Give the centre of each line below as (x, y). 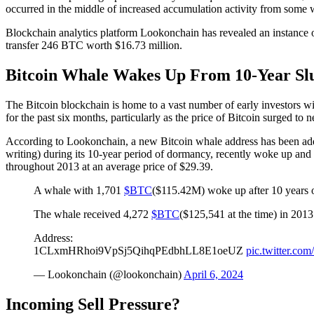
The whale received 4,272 (93, 214)
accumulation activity (210, 8)
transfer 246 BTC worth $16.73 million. (94, 45)
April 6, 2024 (213, 274)
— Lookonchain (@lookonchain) (109, 274)
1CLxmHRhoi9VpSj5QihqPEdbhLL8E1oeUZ (140, 250)
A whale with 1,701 (79, 190)
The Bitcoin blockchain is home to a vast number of (121, 104)
